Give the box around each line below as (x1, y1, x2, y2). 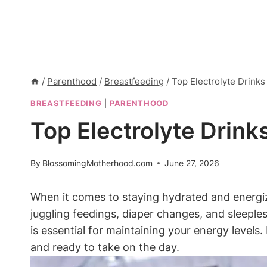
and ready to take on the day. (30, 241, 179, 254)
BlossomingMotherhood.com (42, 158, 153, 169)
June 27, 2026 (164, 158, 220, 169)
